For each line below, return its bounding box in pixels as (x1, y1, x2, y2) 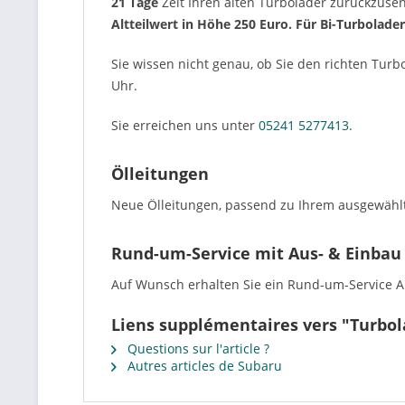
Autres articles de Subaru (124, 357, 282, 374)
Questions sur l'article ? (124, 340, 269, 357)
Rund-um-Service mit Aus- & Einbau (111, 242, 401, 264)
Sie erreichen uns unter (111, 117, 259, 134)
